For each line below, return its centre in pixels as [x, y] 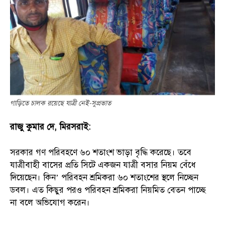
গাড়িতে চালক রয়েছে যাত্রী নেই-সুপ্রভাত [61, 103]
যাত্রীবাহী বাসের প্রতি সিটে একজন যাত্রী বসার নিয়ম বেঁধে [103, 165]
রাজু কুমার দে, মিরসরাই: [50, 127]
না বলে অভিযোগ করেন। [50, 202]
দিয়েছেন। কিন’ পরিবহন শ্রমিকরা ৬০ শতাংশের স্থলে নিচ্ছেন [104, 177]
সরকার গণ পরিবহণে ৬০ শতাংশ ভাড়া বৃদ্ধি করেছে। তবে [101, 152]
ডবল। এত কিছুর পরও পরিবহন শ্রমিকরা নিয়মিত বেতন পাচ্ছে [108, 190]
